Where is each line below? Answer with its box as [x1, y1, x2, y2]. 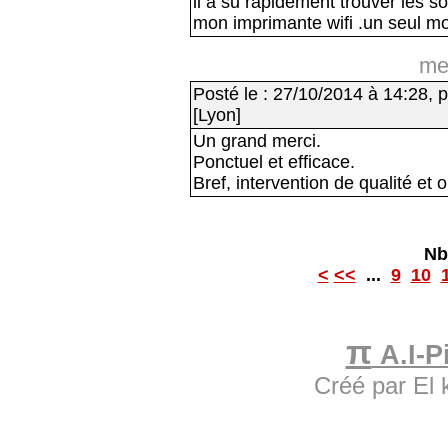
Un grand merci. [193, 131, 321, 151]
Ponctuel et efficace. [193, 152, 355, 172]
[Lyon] [193, 105, 246, 125]
